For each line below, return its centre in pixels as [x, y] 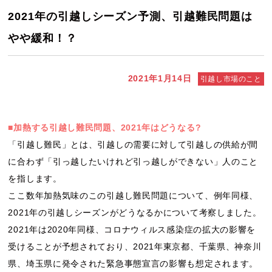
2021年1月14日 [160, 78]
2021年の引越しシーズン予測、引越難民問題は [131, 16]
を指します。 [35, 178]
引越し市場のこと [231, 79]
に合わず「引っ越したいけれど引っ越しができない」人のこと [133, 161]
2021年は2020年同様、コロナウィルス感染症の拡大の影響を [132, 229]
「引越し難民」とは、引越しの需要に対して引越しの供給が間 [133, 144]
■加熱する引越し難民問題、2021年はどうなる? [105, 127]
